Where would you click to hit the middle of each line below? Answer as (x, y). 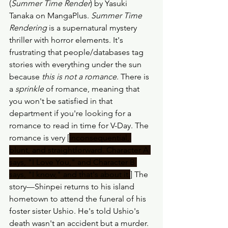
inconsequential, (100, 138)
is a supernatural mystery (93, 28)
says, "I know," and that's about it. (70, 175)
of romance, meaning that (93, 89)
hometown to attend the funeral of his (79, 199)
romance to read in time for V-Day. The (80, 126)
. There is (134, 77)
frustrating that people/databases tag (77, 52)
